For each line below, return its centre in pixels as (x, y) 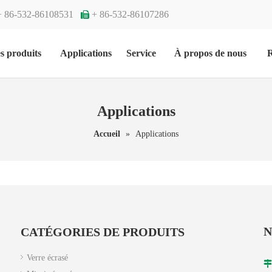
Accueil (107, 134)
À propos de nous (210, 53)
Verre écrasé (47, 258)
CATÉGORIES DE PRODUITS (103, 232)
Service (141, 53)
